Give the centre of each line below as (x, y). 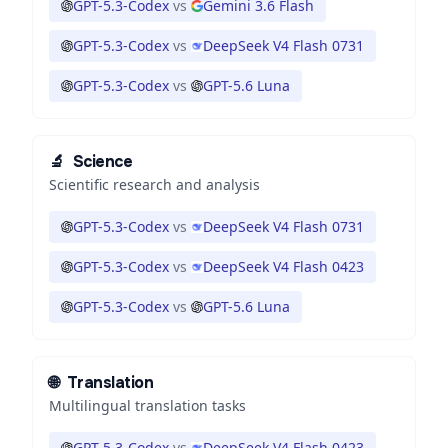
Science (102, 161)
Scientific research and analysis (154, 184)
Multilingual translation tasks (147, 405)
